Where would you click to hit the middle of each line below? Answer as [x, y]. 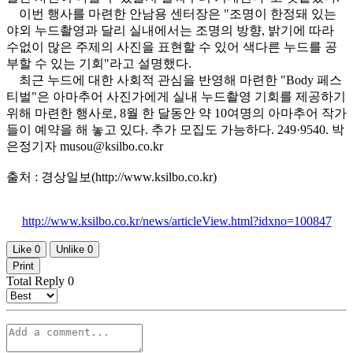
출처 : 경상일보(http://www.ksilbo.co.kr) [111, 176]
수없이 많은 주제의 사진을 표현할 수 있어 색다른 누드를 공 [172, 46]
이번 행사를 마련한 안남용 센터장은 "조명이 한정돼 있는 [171, 13]
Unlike [72, 249]
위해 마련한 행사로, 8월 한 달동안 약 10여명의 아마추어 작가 [176, 113]
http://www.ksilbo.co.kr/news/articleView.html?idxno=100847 [176, 221]
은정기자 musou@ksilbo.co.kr [85, 146]
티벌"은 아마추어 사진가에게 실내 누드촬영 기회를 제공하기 [176, 96]
